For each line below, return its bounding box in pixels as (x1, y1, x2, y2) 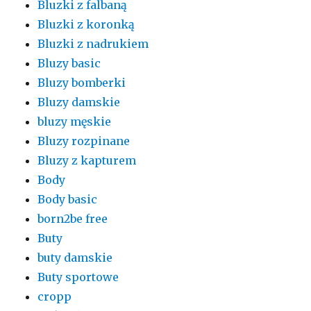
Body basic (37, 192, 98, 207)
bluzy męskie (37, 115, 112, 129)
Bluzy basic (37, 56, 101, 71)
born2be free (37, 212, 108, 226)
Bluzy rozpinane (37, 134, 131, 149)
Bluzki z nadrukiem (37, 37, 149, 51)
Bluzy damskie (37, 95, 121, 110)
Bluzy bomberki (37, 76, 126, 90)
